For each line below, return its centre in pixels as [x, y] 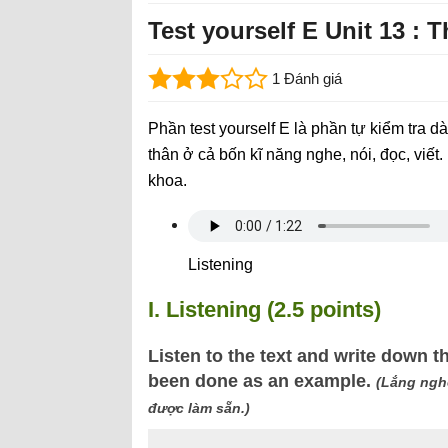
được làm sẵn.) [199, 408]
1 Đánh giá [307, 78]
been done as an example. [262, 381]
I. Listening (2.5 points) [264, 309]
